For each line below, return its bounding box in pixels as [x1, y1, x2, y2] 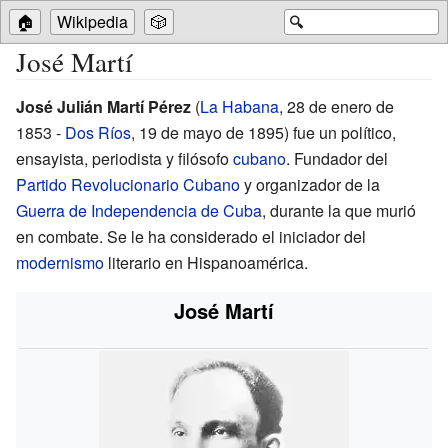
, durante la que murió [262, 198, 416, 222]
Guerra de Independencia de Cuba [16, 198, 262, 222]
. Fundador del [286, 146, 388, 170]
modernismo [16, 250, 104, 274]
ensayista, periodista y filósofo [16, 146, 233, 170]
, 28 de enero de [279, 94, 394, 118]
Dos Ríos [65, 120, 131, 144]
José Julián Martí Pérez [16, 94, 191, 118]
